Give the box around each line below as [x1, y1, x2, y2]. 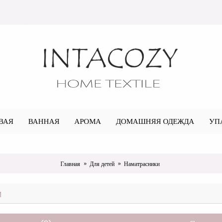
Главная [60, 158, 80, 169]
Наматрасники [124, 158, 160, 169]
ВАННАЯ [28, 114, 59, 128]
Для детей [90, 158, 114, 169]
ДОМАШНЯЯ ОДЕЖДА [116, 114, 194, 128]
